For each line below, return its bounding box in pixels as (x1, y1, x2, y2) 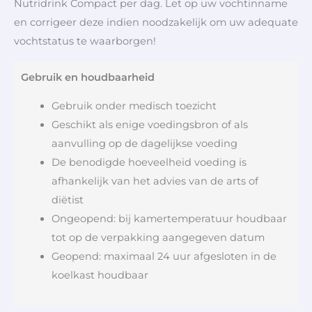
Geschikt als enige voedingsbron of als (51, 118, 248, 132)
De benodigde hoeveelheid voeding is (51, 156, 247, 169)
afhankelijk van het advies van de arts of (51, 175, 258, 188)
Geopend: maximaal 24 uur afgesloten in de (51, 250, 276, 263)
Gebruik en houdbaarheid (21, 70, 155, 84)
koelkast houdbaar (51, 269, 148, 282)
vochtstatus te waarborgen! (14, 35, 156, 48)
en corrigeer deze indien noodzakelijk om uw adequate (14, 16, 298, 29)
